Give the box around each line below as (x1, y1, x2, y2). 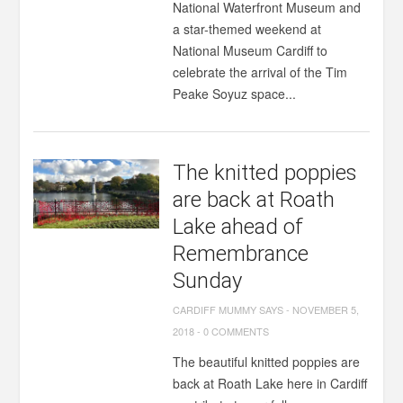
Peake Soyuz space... (173, 85, 297, 103)
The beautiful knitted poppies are (173, 353, 361, 371)
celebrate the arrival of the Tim (173, 63, 348, 81)
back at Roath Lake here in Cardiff (173, 374, 368, 392)
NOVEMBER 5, (292, 302, 360, 317)
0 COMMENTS (203, 324, 270, 338)
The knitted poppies (173, 160, 358, 185)
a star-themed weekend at (173, 20, 322, 38)
